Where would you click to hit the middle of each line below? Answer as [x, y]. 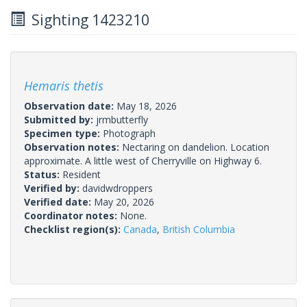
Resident [82, 174]
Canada [140, 229]
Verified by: [53, 188]
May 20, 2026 [124, 201]
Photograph [129, 133]
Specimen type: [63, 133]
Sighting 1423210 [87, 20]
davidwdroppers [118, 188]
